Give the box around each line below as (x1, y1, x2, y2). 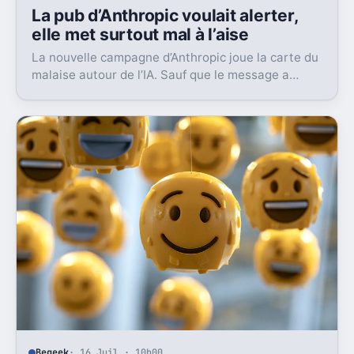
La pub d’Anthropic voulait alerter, (32, 5, 298, 25)
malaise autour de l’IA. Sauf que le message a (32, 67, 290, 83)
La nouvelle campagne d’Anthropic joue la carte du (32, 50, 319, 66)
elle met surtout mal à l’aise (32, 24, 249, 44)
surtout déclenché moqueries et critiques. (32, 85, 271, 100)
